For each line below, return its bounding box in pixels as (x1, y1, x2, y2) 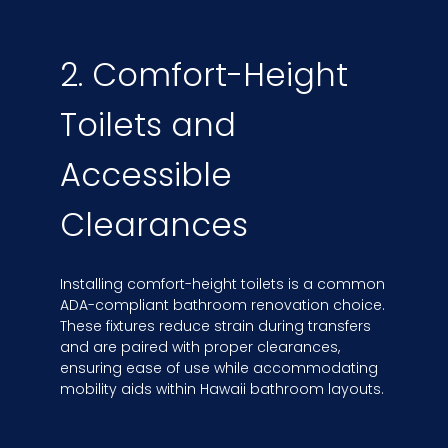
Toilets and (60, 101, 236, 147)
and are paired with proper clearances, (60, 336, 340, 357)
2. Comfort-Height (60, 51, 348, 97)
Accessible (60, 151, 232, 197)
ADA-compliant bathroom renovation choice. (60, 294, 385, 315)
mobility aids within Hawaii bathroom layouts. (60, 378, 384, 399)
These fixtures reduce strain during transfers (60, 315, 371, 336)
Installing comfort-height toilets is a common (60, 273, 385, 294)
